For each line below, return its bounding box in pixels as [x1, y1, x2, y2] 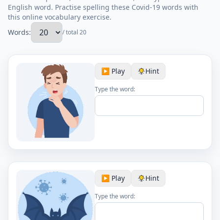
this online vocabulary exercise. [8, 12, 111, 22]
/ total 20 [62, 28, 86, 36]
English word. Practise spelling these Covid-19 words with [8, 2, 198, 12]
